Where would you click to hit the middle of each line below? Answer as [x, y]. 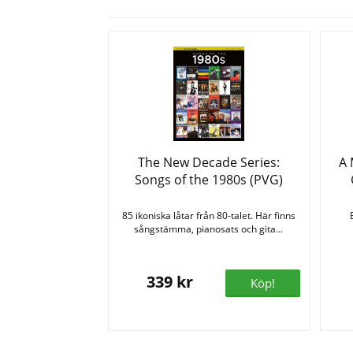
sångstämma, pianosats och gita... [209, 229]
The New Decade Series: [208, 163]
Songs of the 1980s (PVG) [208, 180]
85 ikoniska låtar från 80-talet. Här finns [208, 216]
